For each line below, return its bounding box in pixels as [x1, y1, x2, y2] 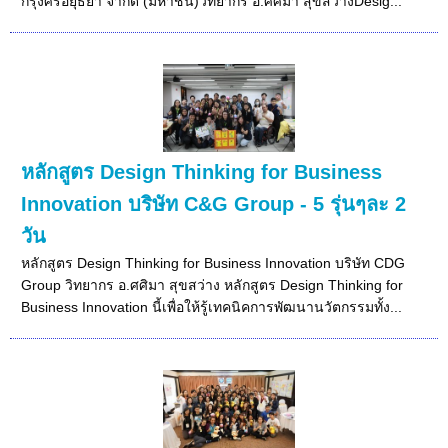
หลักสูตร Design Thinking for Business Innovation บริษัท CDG [21, 254, 406, 271]
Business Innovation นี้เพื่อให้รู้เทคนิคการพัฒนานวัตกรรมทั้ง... [21, 298, 403, 315]
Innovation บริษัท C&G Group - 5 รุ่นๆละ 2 [21, 192, 407, 215]
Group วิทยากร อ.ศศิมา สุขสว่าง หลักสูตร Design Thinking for [21, 276, 404, 293]
